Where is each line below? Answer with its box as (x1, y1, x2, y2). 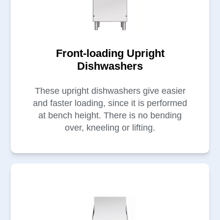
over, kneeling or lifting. (65, 122, 155, 133)
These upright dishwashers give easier (34, 85, 186, 96)
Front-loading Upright (55, 47, 165, 59)
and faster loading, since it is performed (33, 98, 187, 108)
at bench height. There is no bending (38, 110, 182, 120)
